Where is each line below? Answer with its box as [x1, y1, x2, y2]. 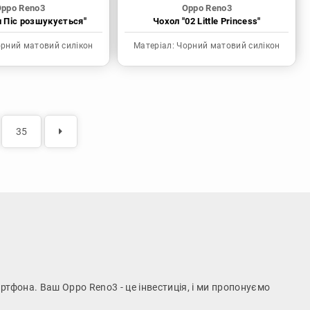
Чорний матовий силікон [174, 41, 280, 51]
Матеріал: [134, 41, 175, 51]
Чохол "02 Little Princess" [153, 16, 261, 27]
